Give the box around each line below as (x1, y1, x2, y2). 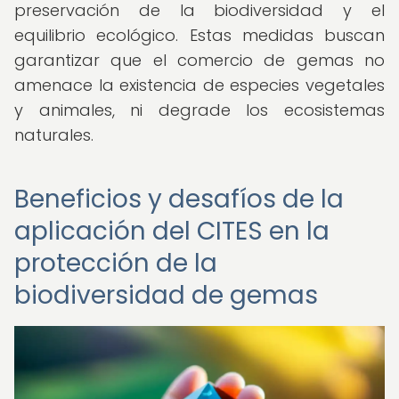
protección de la (14, 246, 217, 281)
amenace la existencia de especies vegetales (14, 74, 385, 96)
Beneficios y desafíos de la (14, 182, 344, 216)
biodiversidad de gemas (14, 278, 318, 313)
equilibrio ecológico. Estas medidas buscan (14, 24, 385, 46)
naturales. (14, 124, 94, 146)
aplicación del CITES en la (14, 214, 330, 248)
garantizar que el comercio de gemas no (14, 49, 385, 71)
